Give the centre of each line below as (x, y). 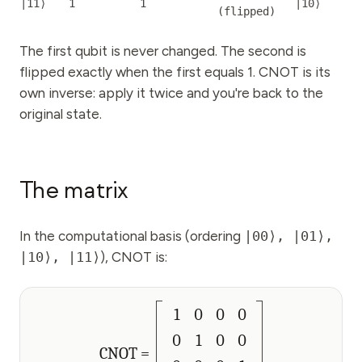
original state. (61, 114)
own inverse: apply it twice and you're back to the (171, 93)
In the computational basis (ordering (132, 236)
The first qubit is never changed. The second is (163, 51)
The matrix (74, 191)
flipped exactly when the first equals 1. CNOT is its (175, 72)
